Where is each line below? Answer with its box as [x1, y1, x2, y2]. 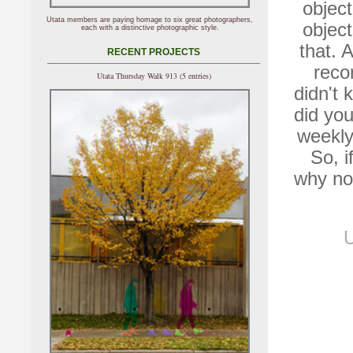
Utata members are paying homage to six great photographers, [46, 16, 253, 24]
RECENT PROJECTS [107, 46, 200, 58]
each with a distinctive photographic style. [80, 24, 219, 32]
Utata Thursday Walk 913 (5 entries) [96, 70, 211, 82]
